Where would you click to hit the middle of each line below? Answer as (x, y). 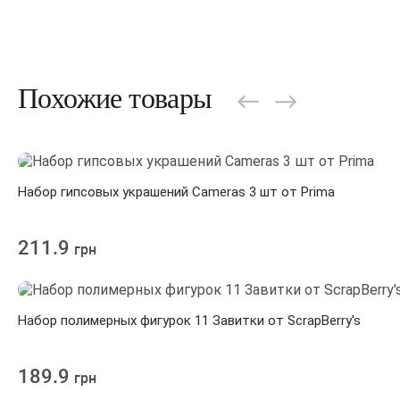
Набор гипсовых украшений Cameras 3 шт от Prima (176, 192)
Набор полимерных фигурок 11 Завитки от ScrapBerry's (189, 321)
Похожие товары (115, 98)
